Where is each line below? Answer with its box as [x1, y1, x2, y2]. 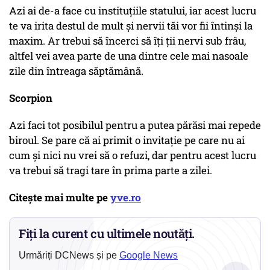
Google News [119, 250, 178, 261]
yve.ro [110, 190, 141, 205]
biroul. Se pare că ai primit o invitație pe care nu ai [9, 133, 245, 148]
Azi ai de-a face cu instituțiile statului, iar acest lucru [9, 4, 256, 18]
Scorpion [9, 91, 52, 105]
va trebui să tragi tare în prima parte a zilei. [9, 163, 212, 178]
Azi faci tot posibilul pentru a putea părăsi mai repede [9, 118, 261, 133]
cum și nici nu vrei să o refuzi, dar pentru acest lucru [9, 148, 256, 163]
